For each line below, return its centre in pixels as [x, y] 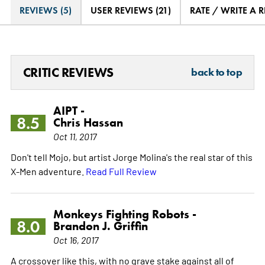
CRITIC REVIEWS [68, 73]
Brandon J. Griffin [100, 226]
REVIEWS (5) [45, 11]
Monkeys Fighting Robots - [125, 214]
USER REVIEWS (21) [130, 11]
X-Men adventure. [48, 171]
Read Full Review [121, 171]
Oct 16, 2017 [75, 240]
